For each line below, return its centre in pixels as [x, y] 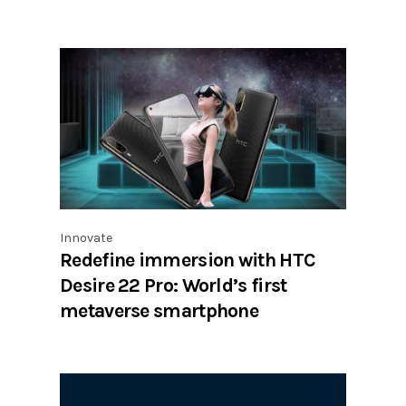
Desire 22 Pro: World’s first [174, 285]
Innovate [86, 238]
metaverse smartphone [159, 311]
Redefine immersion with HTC [188, 260]
